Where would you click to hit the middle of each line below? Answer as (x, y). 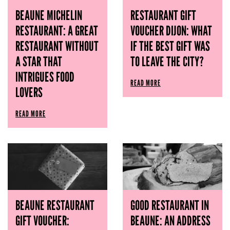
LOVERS (29, 92)
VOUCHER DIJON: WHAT (171, 30)
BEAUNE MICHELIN (49, 15)
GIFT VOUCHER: (42, 220)
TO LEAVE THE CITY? (167, 61)
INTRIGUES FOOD (45, 76)
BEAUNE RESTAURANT (55, 205)
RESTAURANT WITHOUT (57, 46)
